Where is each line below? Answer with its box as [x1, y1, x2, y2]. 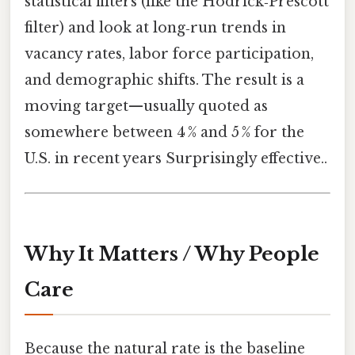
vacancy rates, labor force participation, [25, 45, 314, 63]
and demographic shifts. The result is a [25, 71, 304, 90]
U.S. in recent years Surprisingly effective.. [25, 150, 327, 168]
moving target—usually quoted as [25, 97, 268, 116]
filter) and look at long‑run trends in [25, 19, 286, 37]
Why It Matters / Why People [25, 242, 319, 266]
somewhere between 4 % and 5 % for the [25, 124, 304, 142]
